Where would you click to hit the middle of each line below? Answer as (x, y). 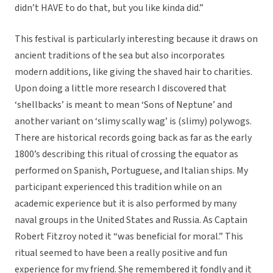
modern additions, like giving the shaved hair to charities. (133, 72)
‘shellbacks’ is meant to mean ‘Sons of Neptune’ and (123, 105)
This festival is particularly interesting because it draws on (136, 39)
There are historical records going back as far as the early (133, 138)
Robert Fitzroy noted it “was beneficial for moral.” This (129, 237)
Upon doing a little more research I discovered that (121, 89)
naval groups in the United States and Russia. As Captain (131, 220)
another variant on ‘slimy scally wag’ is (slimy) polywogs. (133, 122)
